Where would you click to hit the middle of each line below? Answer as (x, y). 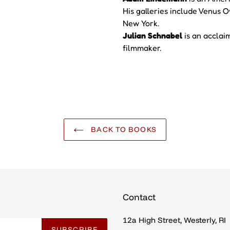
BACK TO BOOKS (123, 130)
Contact (139, 197)
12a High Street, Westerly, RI (174, 220)
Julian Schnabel (152, 36)
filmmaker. (142, 48)
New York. (141, 23)
